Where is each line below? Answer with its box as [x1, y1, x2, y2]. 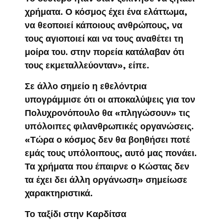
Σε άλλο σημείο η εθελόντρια [25, 81, 147, 92]
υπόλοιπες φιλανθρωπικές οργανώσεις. [25, 121, 194, 132]
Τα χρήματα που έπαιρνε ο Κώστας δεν [25, 161, 189, 172]
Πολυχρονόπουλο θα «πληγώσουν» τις [25, 108, 190, 118]
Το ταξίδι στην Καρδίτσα [25, 209, 126, 220]
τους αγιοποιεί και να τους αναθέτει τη [25, 33, 183, 44]
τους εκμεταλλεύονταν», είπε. [25, 60, 149, 71]
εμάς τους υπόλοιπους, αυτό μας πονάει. [25, 148, 197, 159]
